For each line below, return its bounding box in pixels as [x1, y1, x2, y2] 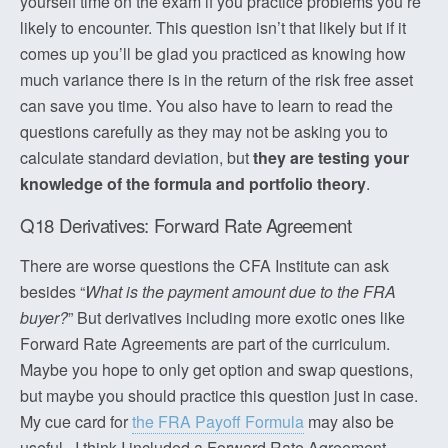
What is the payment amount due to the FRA [85, 280, 396, 303]
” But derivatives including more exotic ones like [68, 306, 405, 329]
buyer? [20, 306, 68, 329]
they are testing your [253, 146, 409, 169]
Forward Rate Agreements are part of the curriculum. [20, 332, 390, 355]
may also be [304, 410, 394, 433]
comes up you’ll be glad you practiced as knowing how [20, 42, 406, 65]
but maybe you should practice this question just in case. [20, 384, 418, 407]
